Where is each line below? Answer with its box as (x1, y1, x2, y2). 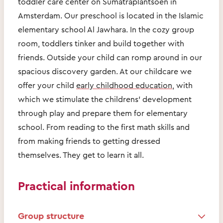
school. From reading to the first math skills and (18, 121, 190, 132)
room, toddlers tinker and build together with (18, 38, 184, 48)
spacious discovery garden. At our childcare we (18, 66, 192, 76)
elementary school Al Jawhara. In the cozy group (18, 24, 194, 34)
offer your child (18, 80, 76, 90)
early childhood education (76, 80, 172, 90)
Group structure (18, 210, 84, 221)
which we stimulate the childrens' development (18, 94, 192, 104)
